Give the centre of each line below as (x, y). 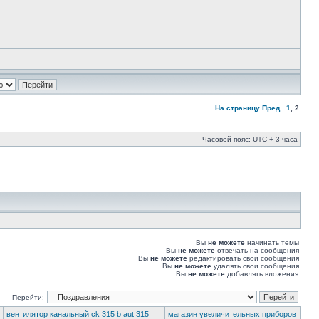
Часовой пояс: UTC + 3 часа (250, 139)
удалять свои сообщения (255, 266)
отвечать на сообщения (257, 250)
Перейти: (28, 297)
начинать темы (272, 242)
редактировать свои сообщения (243, 258)
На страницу (237, 108)
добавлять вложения (262, 274)
